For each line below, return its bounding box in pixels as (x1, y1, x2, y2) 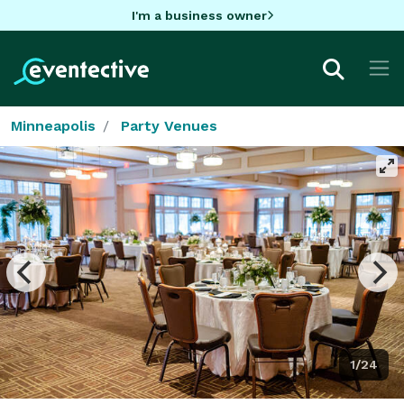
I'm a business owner (131, 7, 267, 23)
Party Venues (121, 116, 217, 134)
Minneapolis (11, 116, 96, 134)
